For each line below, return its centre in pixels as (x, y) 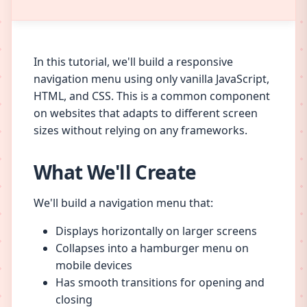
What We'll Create (115, 172)
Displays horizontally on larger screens (156, 231)
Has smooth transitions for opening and (160, 282)
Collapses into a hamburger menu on (152, 248)
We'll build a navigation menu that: (123, 203)
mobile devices (94, 265)
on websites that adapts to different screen (146, 113)
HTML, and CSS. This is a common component (152, 96)
